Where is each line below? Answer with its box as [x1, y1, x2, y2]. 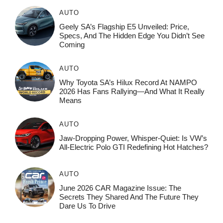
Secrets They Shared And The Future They [59, 192, 199, 201]
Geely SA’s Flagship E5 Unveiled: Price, [59, 22, 189, 31]
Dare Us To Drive [59, 201, 115, 210]
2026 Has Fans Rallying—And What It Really [59, 87, 205, 96]
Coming [59, 40, 85, 49]
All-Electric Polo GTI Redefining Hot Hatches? [59, 142, 208, 151]
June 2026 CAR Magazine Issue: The [59, 183, 181, 192]
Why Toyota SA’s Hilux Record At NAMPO [59, 78, 197, 87]
